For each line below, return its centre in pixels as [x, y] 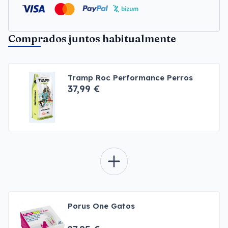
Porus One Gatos [101, 206]
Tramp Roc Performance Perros [130, 78]
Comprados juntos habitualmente [92, 38]
